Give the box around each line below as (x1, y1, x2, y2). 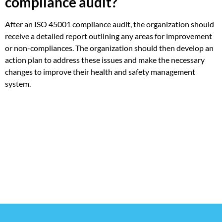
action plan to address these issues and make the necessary (5, 55, 205, 64)
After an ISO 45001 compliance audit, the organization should (5, 19, 214, 29)
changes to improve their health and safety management (5, 66, 195, 76)
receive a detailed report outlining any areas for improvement (5, 31, 212, 41)
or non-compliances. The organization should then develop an (5, 43, 214, 53)
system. (5, 78, 31, 88)
